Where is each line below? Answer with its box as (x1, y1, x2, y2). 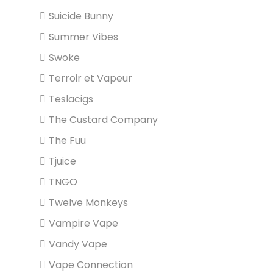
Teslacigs (49, 92, 93, 106)
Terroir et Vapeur (49, 71, 132, 85)
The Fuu (49, 133, 86, 147)
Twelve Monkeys (49, 196, 128, 210)
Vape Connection (49, 258, 133, 272)
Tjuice (49, 154, 76, 168)
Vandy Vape (49, 237, 107, 251)
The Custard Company (49, 113, 158, 127)
